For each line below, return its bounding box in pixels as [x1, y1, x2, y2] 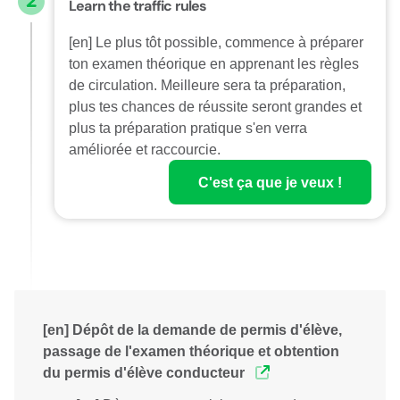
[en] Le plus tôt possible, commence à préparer [69, 32, 363, 52]
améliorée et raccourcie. [69, 139, 221, 159]
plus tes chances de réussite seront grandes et [69, 96, 362, 116]
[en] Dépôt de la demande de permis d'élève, [43, 320, 342, 339]
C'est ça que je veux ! [198, 172, 342, 192]
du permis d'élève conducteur [43, 362, 248, 382]
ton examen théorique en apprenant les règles [69, 54, 359, 73]
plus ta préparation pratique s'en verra [69, 118, 307, 137]
